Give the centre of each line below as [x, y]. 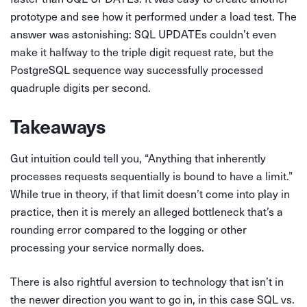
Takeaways [58, 125]
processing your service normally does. [107, 247]
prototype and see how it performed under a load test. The [153, 16]
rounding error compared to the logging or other [128, 229]
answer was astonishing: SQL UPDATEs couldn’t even [143, 34]
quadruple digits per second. [81, 87]
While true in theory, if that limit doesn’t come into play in [150, 193]
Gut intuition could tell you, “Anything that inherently [138, 158]
